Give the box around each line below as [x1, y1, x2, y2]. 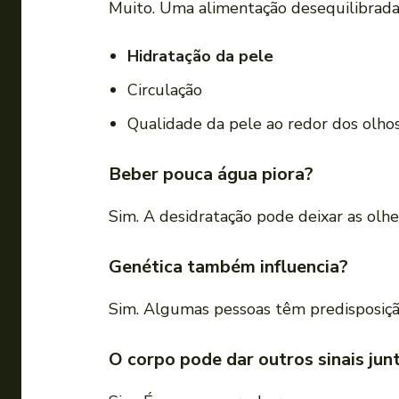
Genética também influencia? [109, 255, 348, 280]
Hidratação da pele [127, 45, 273, 68]
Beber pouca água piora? [109, 162, 313, 187]
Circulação [127, 79, 202, 102]
